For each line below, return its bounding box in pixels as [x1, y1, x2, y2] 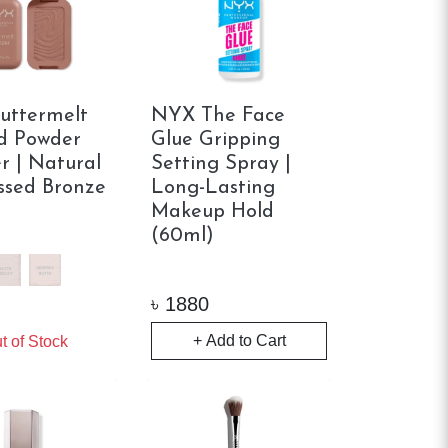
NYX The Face [151, 106, 286, 127]
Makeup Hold [151, 202, 275, 223]
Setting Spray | [151, 154, 292, 175]
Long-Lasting [151, 178, 276, 199]
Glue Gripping [151, 130, 281, 151]
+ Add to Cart [192, 332, 286, 350]
